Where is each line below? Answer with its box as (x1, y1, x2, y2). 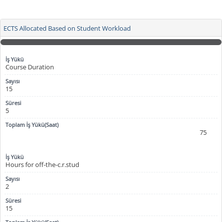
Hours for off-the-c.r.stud (5, 160, 79, 169)
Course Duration (5, 62, 54, 72)
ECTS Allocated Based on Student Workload (3, 23, 131, 33)
